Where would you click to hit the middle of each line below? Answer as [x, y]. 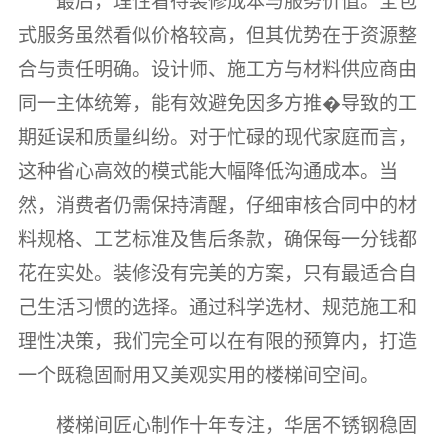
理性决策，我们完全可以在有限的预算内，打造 [217, 341]
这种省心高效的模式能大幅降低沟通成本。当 [207, 171]
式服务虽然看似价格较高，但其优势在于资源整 [217, 35]
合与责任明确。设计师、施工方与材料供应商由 [217, 69]
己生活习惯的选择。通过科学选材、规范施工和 [217, 307]
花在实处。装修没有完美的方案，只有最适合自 [217, 273]
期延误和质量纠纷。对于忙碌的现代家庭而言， [217, 137]
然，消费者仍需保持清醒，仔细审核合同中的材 [217, 205]
